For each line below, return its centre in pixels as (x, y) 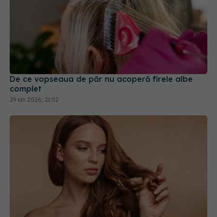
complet (26, 89)
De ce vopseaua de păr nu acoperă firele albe (101, 79)
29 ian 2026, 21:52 (34, 100)
